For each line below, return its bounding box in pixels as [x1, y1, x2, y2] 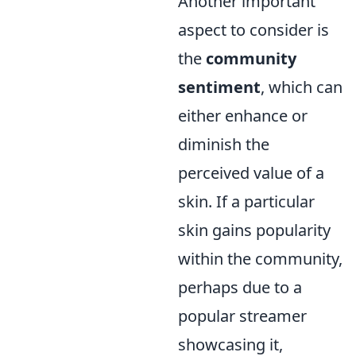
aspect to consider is [178, 19, 329, 41]
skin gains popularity [178, 219, 331, 241]
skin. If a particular [178, 191, 315, 212]
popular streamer [178, 305, 307, 327]
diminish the [178, 133, 269, 155]
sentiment [178, 76, 261, 98]
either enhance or [178, 105, 308, 126]
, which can [261, 76, 342, 98]
